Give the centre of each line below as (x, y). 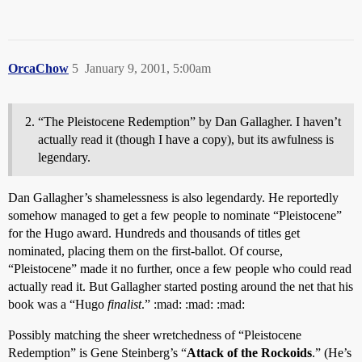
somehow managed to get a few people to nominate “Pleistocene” (175, 215)
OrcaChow (38, 68)
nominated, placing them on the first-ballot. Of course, (145, 251)
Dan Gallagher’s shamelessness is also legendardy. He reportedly (173, 198)
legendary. (64, 157)
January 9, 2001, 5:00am (148, 68)
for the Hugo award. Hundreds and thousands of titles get (154, 233)
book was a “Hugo (58, 304)
